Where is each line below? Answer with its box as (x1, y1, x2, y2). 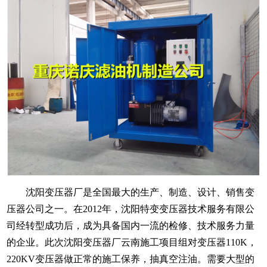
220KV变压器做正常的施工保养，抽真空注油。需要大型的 (7, 253, 255, 264)
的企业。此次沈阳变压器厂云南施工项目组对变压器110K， (7, 237, 257, 247)
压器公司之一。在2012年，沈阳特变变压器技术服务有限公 (7, 203, 255, 214)
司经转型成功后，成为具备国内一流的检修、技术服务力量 (7, 220, 255, 231)
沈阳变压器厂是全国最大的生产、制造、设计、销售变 (7, 187, 255, 197)
